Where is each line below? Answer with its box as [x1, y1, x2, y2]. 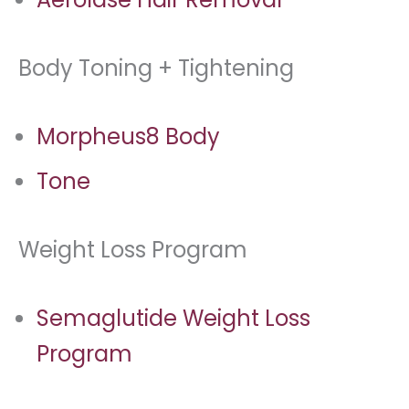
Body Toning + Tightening [18, 52, 294, 83]
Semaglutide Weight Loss [37, 302, 310, 333]
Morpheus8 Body [37, 121, 220, 152]
